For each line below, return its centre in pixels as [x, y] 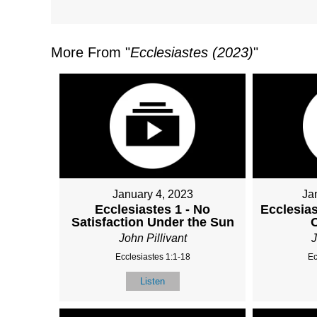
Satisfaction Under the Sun [152, 222]
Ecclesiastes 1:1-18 [152, 257]
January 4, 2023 [152, 194]
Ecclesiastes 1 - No [153, 209]
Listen [153, 281]
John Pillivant [152, 238]
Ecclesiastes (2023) [192, 52]
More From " [91, 52]
